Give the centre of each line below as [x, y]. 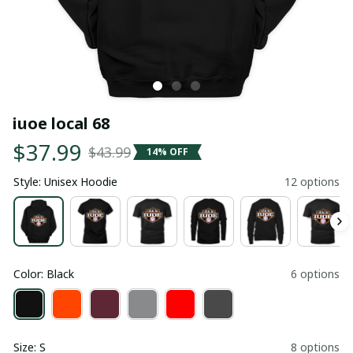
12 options [312, 181]
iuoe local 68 [61, 123]
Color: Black [44, 273]
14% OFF [167, 152]
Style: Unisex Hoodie [65, 181]
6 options [315, 273]
